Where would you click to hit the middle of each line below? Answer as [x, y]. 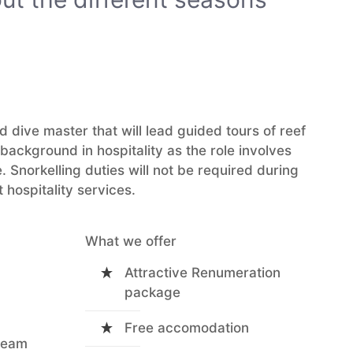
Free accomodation [187, 328]
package [152, 292]
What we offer [131, 241]
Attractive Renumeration [203, 273]
